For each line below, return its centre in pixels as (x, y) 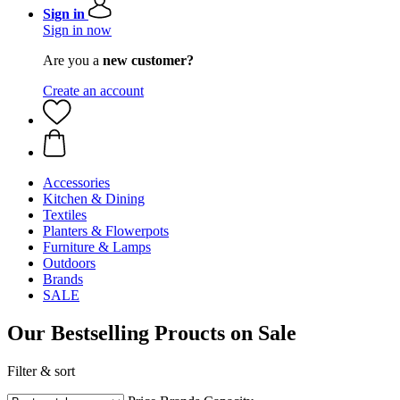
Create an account (93, 91)
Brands (63, 279)
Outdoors (69, 263)
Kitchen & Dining (94, 199)
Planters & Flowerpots (106, 231)
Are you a (73, 60)
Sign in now (77, 30)
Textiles (65, 215)
